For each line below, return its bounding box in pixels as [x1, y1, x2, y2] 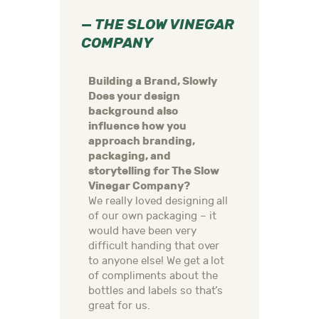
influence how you [88, 120, 187, 133]
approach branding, [88, 135, 195, 148]
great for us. [88, 300, 150, 313]
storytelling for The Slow [88, 164, 219, 178]
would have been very [88, 225, 197, 238]
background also [88, 105, 178, 118]
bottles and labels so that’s [88, 285, 224, 298]
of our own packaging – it [88, 210, 216, 223]
